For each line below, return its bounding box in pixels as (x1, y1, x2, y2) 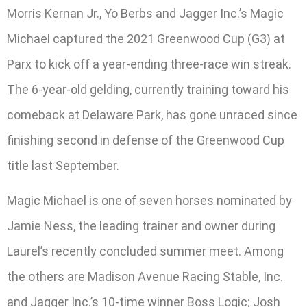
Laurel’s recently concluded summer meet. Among (7, 244, 284, 259)
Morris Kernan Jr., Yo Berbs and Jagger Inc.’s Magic (7, 5, 284, 21)
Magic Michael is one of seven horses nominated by (7, 193, 292, 208)
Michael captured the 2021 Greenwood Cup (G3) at (7, 31, 285, 46)
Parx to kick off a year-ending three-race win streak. (7, 56, 291, 71)
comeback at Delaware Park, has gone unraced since (7, 107, 297, 122)
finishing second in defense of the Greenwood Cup (7, 132, 284, 147)
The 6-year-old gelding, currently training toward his (7, 82, 289, 97)
